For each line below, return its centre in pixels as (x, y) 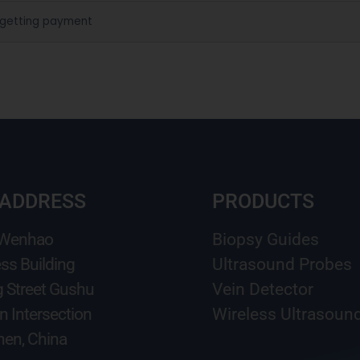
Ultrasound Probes (282, 265)
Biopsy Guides (266, 240)
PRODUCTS (263, 202)
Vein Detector (263, 290)
